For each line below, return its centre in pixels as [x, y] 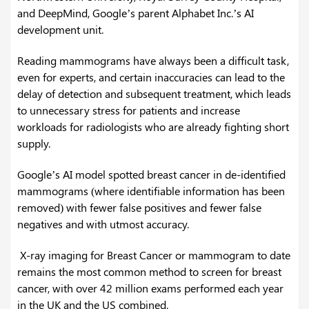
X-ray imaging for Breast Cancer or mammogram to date [154, 255]
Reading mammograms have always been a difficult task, [153, 61]
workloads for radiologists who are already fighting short [153, 127]
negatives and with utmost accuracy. [103, 224]
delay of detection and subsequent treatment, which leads [154, 94]
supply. [34, 143]
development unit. [60, 30]
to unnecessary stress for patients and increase [129, 110]
